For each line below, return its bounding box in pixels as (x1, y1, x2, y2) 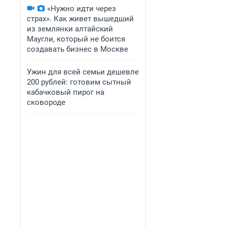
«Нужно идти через (47, 4, 116, 13)
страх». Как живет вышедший (27, 14, 134, 23)
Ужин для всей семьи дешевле (27, 67, 139, 77)
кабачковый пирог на (27, 88, 104, 97)
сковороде (27, 98, 65, 107)
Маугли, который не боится (27, 34, 125, 44)
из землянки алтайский (27, 24, 113, 33)
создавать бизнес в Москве (27, 45, 128, 54)
